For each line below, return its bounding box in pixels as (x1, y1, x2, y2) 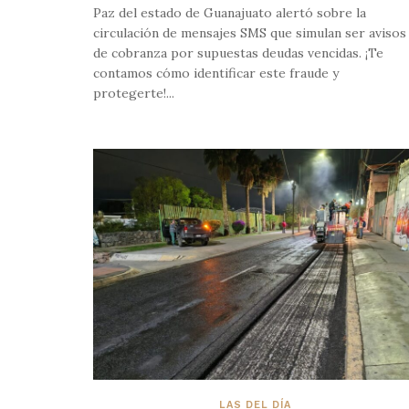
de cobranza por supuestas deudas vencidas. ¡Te (93, 44, 383, 61)
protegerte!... (93, 84, 174, 101)
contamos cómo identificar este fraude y (93, 64, 339, 81)
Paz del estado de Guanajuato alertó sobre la (93, 4, 366, 21)
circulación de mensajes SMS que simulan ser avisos (93, 24, 406, 41)
